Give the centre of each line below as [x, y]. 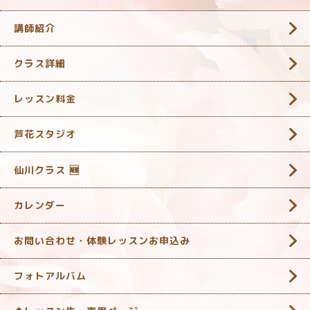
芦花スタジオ [45, 134]
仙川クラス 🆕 [47, 170]
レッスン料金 [45, 98]
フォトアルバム [50, 275]
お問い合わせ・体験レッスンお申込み [102, 240]
